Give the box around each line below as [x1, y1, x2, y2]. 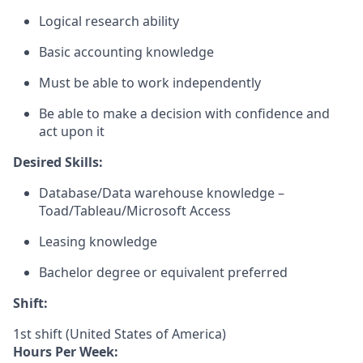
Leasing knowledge [39, 233, 157, 250]
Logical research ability [39, 12, 179, 30]
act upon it [39, 122, 105, 140]
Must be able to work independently [39, 74, 261, 92]
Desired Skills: [13, 153, 103, 171]
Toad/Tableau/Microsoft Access [39, 202, 231, 220]
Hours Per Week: [13, 343, 118, 361]
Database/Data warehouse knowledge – [39, 184, 284, 202]
